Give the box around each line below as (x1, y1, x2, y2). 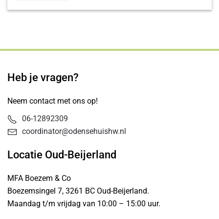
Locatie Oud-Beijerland (7, 149, 116, 161)
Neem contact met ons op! (7, 96, 98, 106)
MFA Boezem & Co (7, 174, 73, 183)
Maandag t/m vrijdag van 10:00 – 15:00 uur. (7, 199, 160, 208)
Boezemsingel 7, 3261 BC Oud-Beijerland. (7, 186, 149, 196)
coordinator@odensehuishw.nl (22, 127, 126, 136)
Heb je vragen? (7, 71, 79, 84)
